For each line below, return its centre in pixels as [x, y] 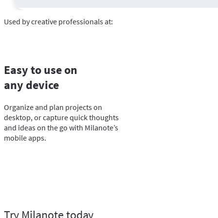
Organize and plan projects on [53, 107]
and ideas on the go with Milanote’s [61, 127]
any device [31, 85]
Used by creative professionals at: [58, 21]
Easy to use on [41, 70]
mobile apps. [25, 137]
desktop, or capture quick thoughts [61, 117]
